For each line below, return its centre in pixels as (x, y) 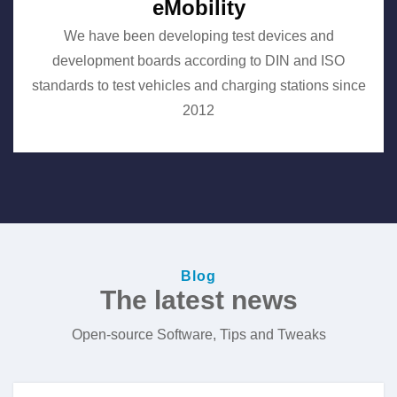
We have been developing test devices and (198, 36)
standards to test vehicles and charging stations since (198, 86)
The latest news (198, 300)
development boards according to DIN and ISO (198, 61)
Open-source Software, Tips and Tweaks (198, 334)
